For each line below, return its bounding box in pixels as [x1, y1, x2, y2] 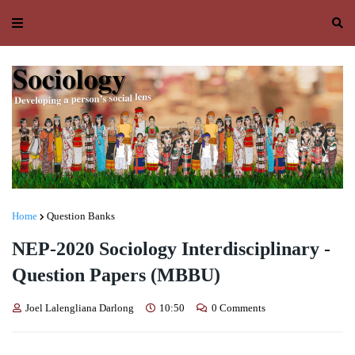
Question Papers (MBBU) [12, 265, 220, 286]
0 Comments [212, 302, 265, 315]
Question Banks [47, 210, 115, 223]
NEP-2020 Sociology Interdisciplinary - [12, 239, 330, 260]
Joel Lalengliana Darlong [25, 302, 134, 315]
